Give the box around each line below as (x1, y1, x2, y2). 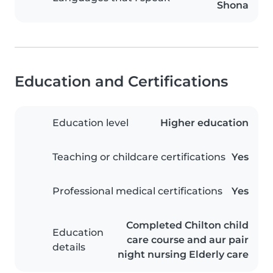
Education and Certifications (15, 73, 228, 91)
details (52, 241, 85, 253)
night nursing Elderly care (118, 249, 249, 261)
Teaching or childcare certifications (52, 151, 225, 163)
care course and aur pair (127, 234, 249, 246)
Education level (52, 117, 129, 129)
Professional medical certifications (52, 185, 222, 197)
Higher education (160, 117, 249, 129)
